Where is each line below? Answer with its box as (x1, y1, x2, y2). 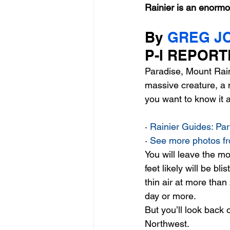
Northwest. (145, 218, 191, 229)
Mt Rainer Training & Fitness (114, 74, 217, 84)
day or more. (145, 190, 198, 201)
